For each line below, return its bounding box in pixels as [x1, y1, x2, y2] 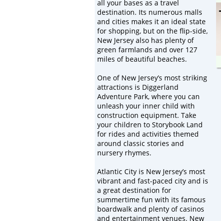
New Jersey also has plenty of [97, 36, 194, 45]
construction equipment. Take [97, 110, 196, 120]
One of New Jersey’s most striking [97, 73, 207, 82]
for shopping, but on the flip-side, [97, 26, 208, 36]
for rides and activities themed [97, 129, 199, 139]
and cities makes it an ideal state [97, 17, 206, 26]
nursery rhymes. [97, 148, 151, 157]
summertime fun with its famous [97, 195, 206, 204]
